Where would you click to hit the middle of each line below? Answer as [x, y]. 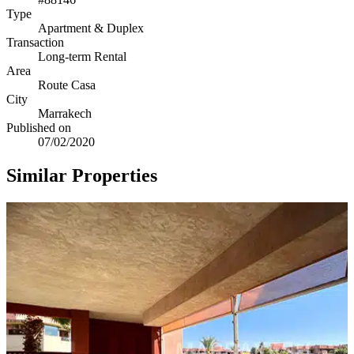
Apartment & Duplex [91, 28]
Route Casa [67, 85]
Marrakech [65, 113]
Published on [39, 127]
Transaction [35, 42]
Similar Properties [82, 175]
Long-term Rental [82, 56]
